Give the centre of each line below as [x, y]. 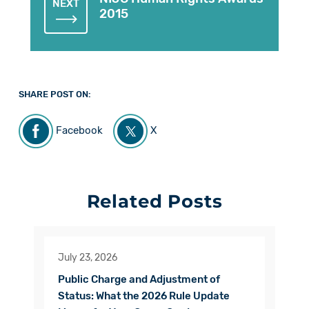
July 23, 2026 [88, 258]
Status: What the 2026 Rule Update [144, 296]
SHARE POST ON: [54, 94]
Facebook [79, 131]
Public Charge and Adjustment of [139, 280]
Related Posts [154, 202]
